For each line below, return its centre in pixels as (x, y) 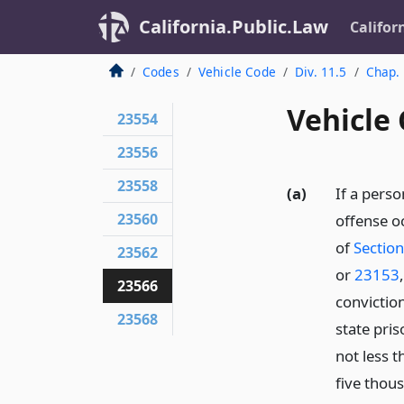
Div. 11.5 (321, 72)
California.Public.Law (234, 27)
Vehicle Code (237, 72)
